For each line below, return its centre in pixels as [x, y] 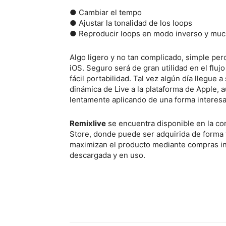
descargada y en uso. [107, 155]
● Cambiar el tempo [106, 12]
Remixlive [88, 123]
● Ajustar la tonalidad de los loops [131, 23]
